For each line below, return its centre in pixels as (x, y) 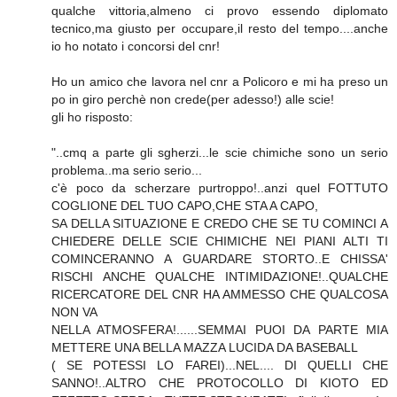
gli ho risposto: (92, 117)
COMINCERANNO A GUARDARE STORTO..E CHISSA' (220, 259)
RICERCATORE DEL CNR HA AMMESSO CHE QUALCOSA (220, 295)
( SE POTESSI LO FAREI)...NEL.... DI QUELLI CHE (220, 366)
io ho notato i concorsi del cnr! (136, 47)
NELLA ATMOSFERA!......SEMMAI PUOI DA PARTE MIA (220, 330)
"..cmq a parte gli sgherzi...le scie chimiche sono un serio (220, 153)
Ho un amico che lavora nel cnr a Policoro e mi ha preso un (220, 82)
